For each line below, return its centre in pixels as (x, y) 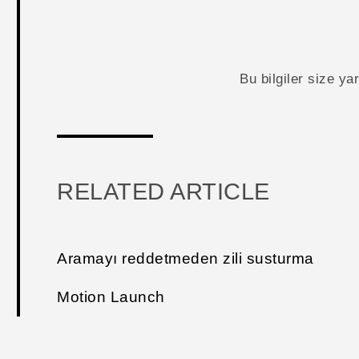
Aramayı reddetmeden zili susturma (186, 259)
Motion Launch (111, 297)
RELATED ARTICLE (163, 192)
